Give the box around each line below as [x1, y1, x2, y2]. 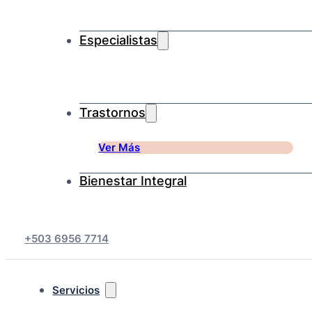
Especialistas [79, 32, 157, 47]
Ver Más [98, 141, 141, 154]
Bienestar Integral [79, 173, 187, 189]
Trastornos [79, 104, 146, 120]
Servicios [52, 284, 100, 297]
